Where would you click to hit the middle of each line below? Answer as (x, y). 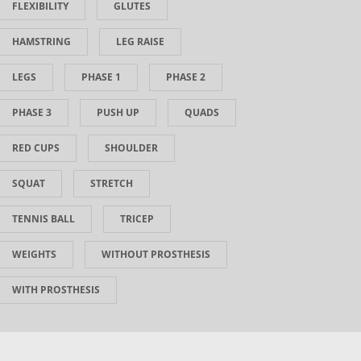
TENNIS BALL (43, 219)
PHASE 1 (101, 77)
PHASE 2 (185, 77)
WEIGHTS (34, 254)
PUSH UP (118, 112)
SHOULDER (131, 148)
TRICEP (137, 219)
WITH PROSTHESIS (56, 290)
